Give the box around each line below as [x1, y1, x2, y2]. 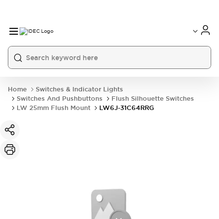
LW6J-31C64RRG [99, 104, 154, 112]
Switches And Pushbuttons [17, 94, 103, 103]
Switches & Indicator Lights [36, 85, 123, 93]
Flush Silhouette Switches [111, 94, 194, 103]
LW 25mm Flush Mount [17, 104, 90, 112]
